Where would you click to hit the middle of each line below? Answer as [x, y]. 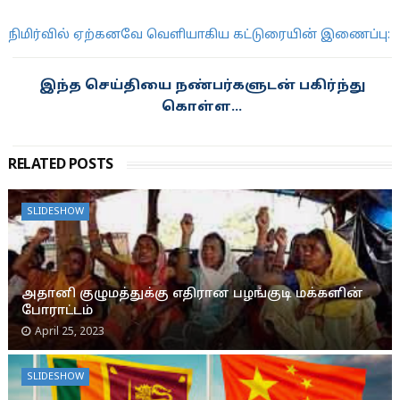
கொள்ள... [202, 108]
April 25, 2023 [69, 332]
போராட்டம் [57, 311]
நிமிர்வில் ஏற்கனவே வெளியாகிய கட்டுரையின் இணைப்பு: [199, 35]
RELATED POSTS [60, 165]
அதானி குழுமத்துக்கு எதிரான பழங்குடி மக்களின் [192, 294]
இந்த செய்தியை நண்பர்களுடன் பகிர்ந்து [202, 86]
